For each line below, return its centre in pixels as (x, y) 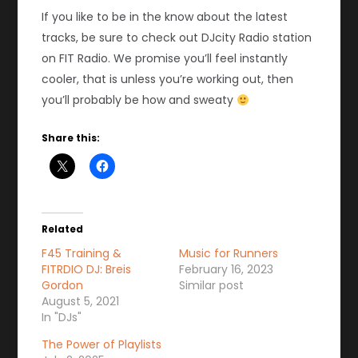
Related (63, 229)
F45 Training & (82, 254)
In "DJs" (62, 318)
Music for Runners (229, 254)
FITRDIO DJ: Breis (87, 270)
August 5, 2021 (81, 302)
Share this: (71, 138)
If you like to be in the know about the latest (165, 17)
